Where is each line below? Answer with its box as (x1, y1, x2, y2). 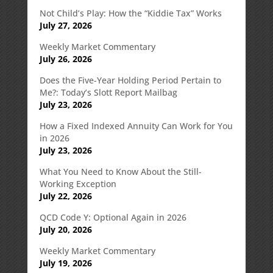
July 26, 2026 (39, 52, 92, 65)
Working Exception (39, 177, 116, 190)
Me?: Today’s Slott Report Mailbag (39, 86, 177, 98)
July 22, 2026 (39, 190, 92, 202)
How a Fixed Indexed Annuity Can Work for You (39, 119, 233, 132)
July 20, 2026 (39, 223, 92, 235)
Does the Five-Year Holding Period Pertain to (39, 74, 221, 86)
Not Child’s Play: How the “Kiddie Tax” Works (39, 7, 222, 19)
